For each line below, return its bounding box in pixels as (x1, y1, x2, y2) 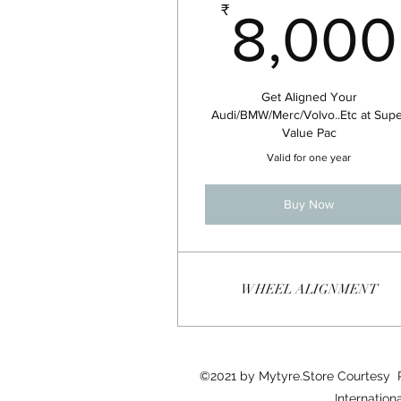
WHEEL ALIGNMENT (240, 280, 378, 297)
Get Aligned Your (260, 89, 357, 104)
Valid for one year (267, 150, 352, 164)
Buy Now (284, 196, 335, 211)
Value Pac (281, 124, 337, 140)
